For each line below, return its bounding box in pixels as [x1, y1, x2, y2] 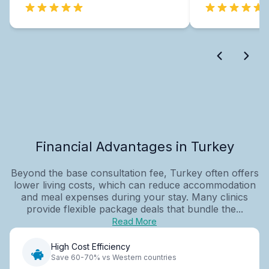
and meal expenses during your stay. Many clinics [21, 190, 248, 203]
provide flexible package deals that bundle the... [26, 202, 243, 215]
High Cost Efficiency [51, 241, 130, 252]
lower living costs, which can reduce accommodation [13, 178, 256, 191]
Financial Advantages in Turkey [35, 138, 234, 154]
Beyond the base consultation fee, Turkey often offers [10, 166, 259, 179]
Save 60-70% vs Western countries [51, 253, 177, 262]
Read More [112, 216, 157, 226]
